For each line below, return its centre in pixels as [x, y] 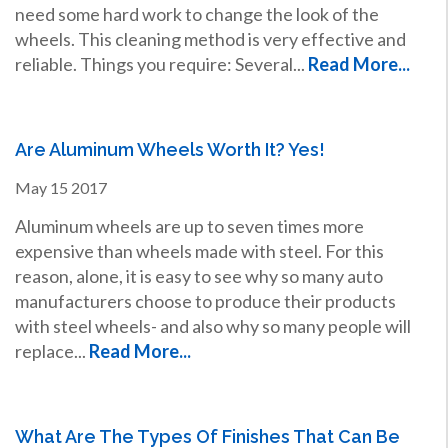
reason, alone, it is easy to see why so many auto [198, 275]
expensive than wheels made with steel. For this [199, 250]
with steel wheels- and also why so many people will [212, 325]
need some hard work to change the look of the [196, 13]
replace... [51, 350]
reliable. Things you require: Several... [161, 63]
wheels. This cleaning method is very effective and [210, 38]
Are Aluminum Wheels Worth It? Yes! [169, 149]
